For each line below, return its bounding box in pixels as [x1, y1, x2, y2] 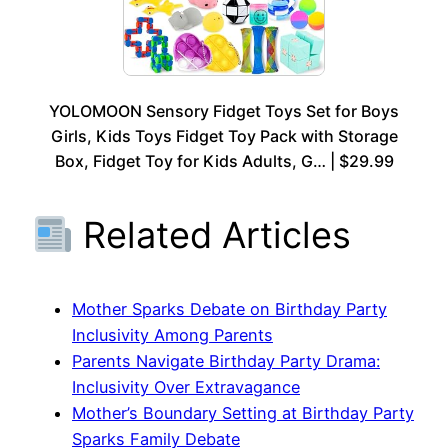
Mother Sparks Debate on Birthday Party [72, 299, 387, 320]
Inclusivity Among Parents [72, 325, 273, 346]
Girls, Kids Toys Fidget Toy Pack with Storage [50, 126, 398, 147]
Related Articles [73, 213, 352, 258]
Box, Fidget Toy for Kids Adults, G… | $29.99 [54, 151, 394, 172]
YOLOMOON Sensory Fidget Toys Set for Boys [49, 101, 399, 122]
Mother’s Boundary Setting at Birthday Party [72, 403, 414, 424]
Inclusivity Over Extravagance [72, 377, 300, 398]
